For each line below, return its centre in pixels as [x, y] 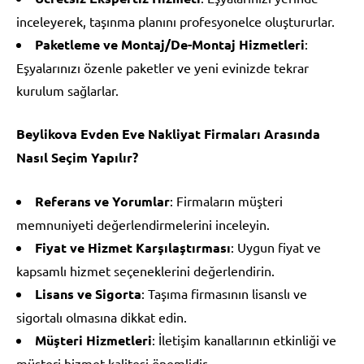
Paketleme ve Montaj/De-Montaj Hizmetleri [170, 44]
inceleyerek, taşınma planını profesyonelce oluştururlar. [175, 21]
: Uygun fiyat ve [276, 247]
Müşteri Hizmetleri [93, 340]
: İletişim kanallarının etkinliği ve [244, 339]
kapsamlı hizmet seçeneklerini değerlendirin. [145, 270]
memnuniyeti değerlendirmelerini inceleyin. [143, 224]
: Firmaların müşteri [226, 200]
